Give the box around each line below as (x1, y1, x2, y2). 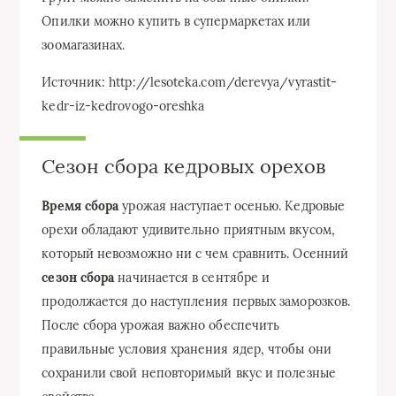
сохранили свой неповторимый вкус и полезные (42, 365, 336, 382)
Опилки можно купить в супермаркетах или (42, 13, 311, 30)
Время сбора (42, 198, 119, 215)
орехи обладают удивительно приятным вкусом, (42, 222, 335, 239)
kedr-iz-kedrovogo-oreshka (42, 98, 205, 115)
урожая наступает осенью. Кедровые (118, 198, 346, 215)
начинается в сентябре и (114, 270, 270, 286)
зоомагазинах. (42, 37, 126, 54)
